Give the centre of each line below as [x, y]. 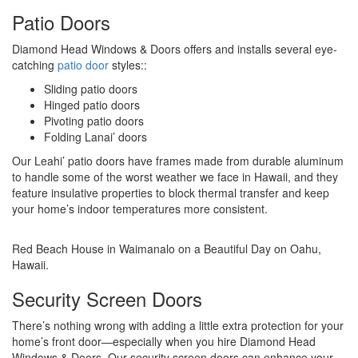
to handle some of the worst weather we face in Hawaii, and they [175, 176]
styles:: [128, 64]
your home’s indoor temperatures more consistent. [140, 208]
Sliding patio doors [91, 88]
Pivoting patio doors [94, 120]
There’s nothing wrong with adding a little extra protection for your [178, 325]
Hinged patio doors [92, 104]
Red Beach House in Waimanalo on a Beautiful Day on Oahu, [167, 248]
